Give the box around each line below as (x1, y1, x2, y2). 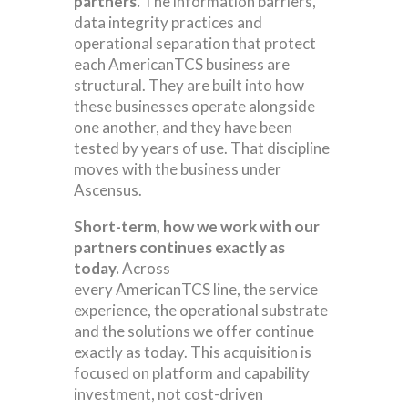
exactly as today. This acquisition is (73, 342, 311, 362)
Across (118, 258, 170, 278)
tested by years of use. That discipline (73, 138, 330, 158)
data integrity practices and (73, 12, 262, 32)
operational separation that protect (73, 33, 316, 53)
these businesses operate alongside (73, 96, 315, 116)
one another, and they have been (73, 117, 292, 137)
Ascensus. (73, 179, 145, 199)
